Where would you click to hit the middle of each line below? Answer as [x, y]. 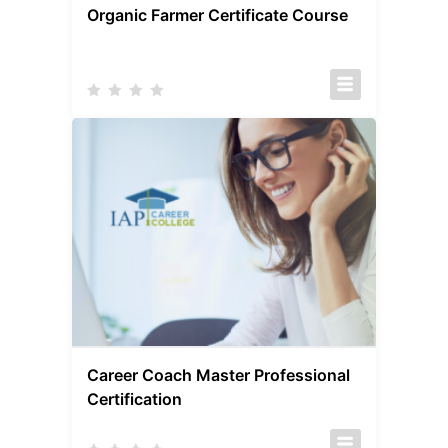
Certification [135, 399]
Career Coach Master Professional [219, 375]
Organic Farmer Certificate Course [218, 15]
